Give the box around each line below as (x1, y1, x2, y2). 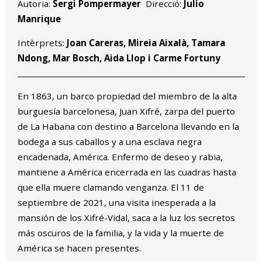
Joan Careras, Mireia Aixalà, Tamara (66, 36, 225, 49)
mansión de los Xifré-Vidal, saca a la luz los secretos (17, 211, 235, 223)
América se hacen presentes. (17, 242, 141, 254)
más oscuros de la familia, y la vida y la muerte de (17, 226, 224, 239)
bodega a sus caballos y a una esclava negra (17, 135, 202, 147)
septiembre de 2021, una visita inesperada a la (17, 196, 216, 208)
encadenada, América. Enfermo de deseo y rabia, (17, 150, 223, 163)
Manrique (17, 12, 61, 25)
